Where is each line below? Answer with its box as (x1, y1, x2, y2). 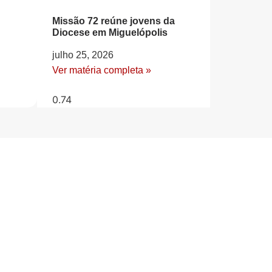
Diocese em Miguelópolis (52, 27, 168, 38)
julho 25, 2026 (52, 49, 114, 60)
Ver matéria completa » (52, 64, 151, 75)
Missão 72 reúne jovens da (52, 15, 175, 26)
